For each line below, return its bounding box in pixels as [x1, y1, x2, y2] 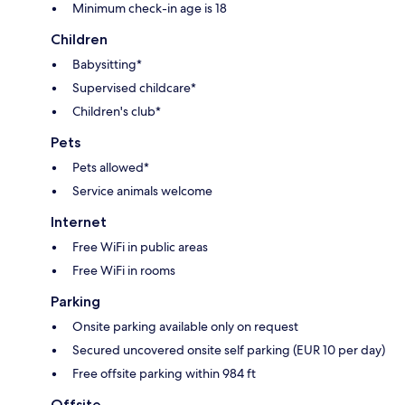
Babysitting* [72, 56, 142, 73]
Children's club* [72, 103, 161, 120]
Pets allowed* [72, 159, 149, 176]
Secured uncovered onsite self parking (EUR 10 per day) [72, 342, 385, 359]
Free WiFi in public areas [72, 239, 208, 256]
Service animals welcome [72, 183, 212, 200]
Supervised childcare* [72, 80, 196, 97]
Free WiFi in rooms [72, 262, 175, 279]
